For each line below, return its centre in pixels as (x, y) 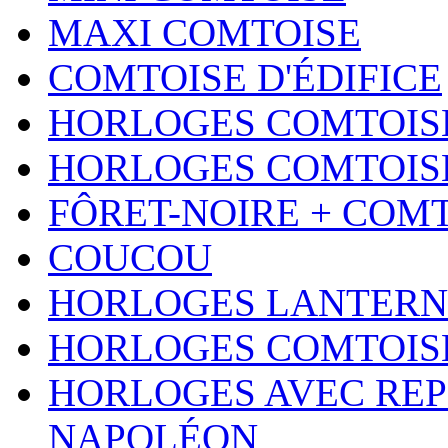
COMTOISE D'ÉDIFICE (245, 78)
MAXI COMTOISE (204, 33)
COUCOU (130, 258)
